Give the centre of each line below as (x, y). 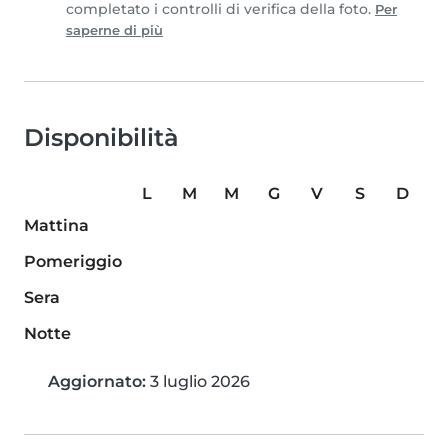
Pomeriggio (73, 262)
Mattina (56, 226)
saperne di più (114, 31)
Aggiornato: (97, 382)
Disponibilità (101, 138)
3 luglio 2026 (198, 382)
